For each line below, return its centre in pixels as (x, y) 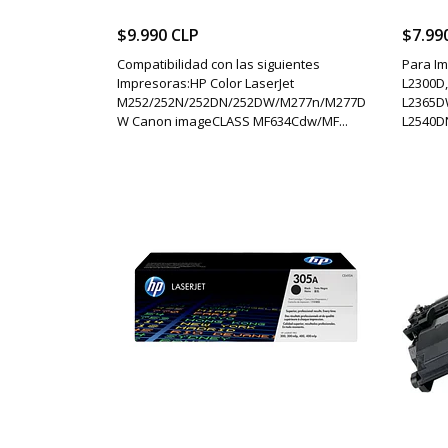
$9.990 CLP (158, 34)
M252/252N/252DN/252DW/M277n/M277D (241, 101)
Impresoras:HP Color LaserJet (205, 82)
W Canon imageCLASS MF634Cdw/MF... (232, 120)
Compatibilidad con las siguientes (218, 63)
